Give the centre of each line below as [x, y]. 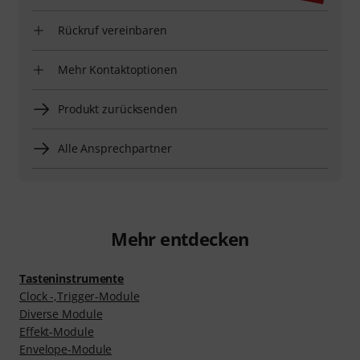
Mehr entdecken [180, 238]
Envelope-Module [66, 349]
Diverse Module [61, 313]
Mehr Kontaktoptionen [118, 69]
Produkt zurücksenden [118, 108]
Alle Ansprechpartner [115, 148]
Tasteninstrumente [72, 278]
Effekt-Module [57, 331]
